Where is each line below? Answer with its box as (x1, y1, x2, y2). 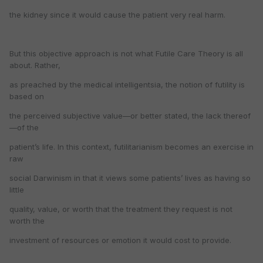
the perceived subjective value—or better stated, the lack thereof (9, 111, 251, 121)
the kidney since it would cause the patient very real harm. (9, 10, 225, 20)
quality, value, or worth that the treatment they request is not (9, 204, 232, 214)
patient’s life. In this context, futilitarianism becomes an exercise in (9, 142, 254, 152)
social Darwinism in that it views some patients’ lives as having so (9, 173, 251, 183)
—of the (9, 123, 39, 133)
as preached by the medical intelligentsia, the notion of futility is (9, 80, 245, 90)
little (9, 185, 24, 195)
